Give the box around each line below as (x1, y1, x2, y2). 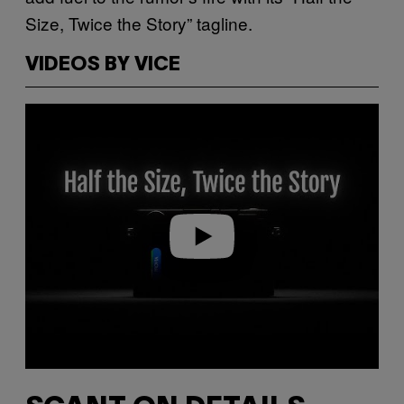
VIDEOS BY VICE (25, 55, 180, 74)
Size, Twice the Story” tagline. (25, 10, 252, 35)
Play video (174, 229, 230, 243)
